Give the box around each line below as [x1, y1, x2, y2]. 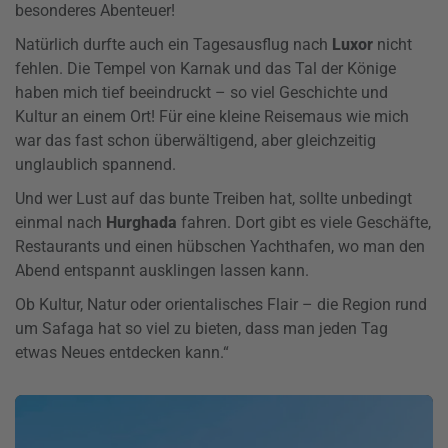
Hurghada [106, 213, 177, 233]
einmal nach [15, 213, 106, 233]
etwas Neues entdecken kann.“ [15, 343, 229, 363]
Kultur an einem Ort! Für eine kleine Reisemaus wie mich [15, 107, 409, 127]
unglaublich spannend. [15, 155, 176, 175]
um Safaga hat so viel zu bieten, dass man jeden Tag [15, 319, 388, 339]
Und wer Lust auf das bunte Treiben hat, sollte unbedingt [15, 189, 412, 209]
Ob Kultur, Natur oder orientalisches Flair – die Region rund [15, 295, 427, 315]
